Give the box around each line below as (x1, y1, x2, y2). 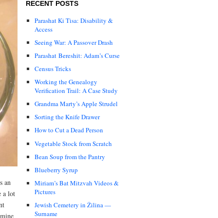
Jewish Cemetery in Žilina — (35, 200, 111, 209)
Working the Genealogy (35, 77, 97, 87)
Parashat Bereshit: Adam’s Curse (35, 51, 120, 60)
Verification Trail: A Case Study (35, 86, 118, 95)
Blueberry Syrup (35, 165, 78, 174)
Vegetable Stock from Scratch (35, 139, 112, 148)
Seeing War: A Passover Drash (35, 37, 113, 47)
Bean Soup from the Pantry (35, 152, 105, 161)
